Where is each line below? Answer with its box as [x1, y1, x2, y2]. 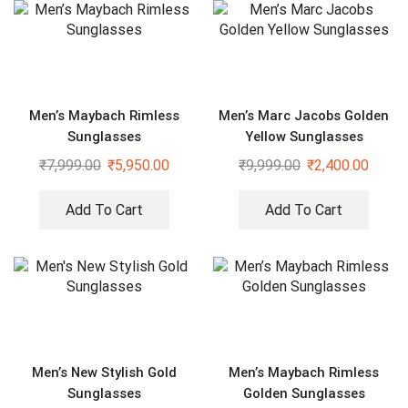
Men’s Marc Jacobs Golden [219, 107, 389, 125]
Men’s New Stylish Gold [32, 363, 177, 381]
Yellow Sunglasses [244, 128, 363, 146]
